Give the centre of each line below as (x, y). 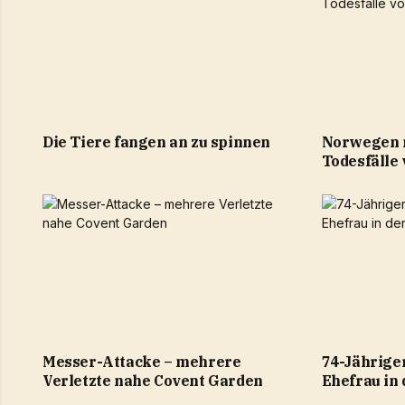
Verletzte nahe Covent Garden (153, 380)
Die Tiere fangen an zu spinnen (156, 141)
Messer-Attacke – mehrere (142, 361)
